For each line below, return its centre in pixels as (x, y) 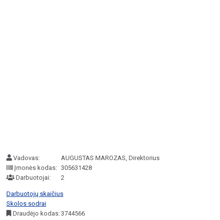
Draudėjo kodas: (36, 213)
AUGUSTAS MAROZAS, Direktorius (110, 158)
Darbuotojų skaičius (35, 193)
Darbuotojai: (32, 177)
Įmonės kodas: (35, 167)
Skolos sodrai (26, 203)
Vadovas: (26, 158)
